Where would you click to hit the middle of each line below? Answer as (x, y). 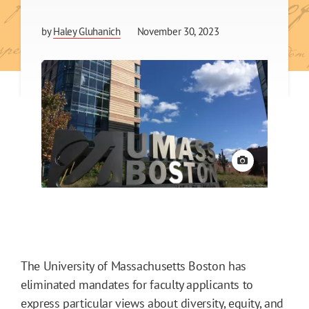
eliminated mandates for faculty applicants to (137, 284)
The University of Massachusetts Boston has (133, 266)
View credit (268, 166)
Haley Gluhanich (87, 32)
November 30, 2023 (178, 32)
